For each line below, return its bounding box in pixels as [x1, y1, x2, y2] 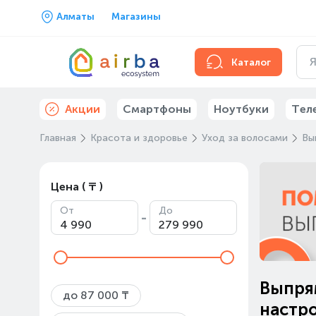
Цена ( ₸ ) [51, 180, 103, 193]
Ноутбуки [214, 102, 269, 116]
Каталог [231, 56, 271, 68]
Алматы [56, 11, 95, 23]
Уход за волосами [202, 132, 288, 144]
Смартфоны [123, 102, 191, 116]
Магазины [111, 11, 161, 23]
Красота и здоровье [90, 132, 188, 144]
